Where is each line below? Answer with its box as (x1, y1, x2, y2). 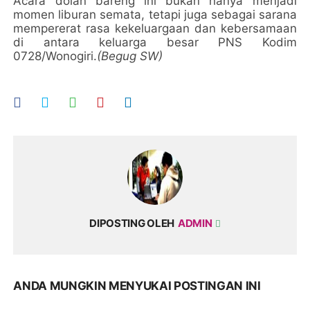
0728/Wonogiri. (13, 49, 98, 63)
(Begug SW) (97, 49, 163, 63)
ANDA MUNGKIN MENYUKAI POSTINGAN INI (13, 279, 261, 293)
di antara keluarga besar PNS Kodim (13, 35, 297, 49)
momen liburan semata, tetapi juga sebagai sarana (13, 8, 297, 21)
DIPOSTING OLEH (89, 217, 174, 230)
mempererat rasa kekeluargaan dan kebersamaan (13, 21, 297, 35)
